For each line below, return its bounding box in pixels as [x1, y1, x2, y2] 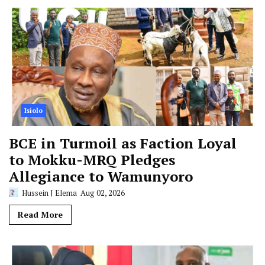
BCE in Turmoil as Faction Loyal [9, 133, 237, 153]
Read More [18, 208, 63, 220]
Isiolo [24, 106, 43, 115]
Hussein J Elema [20, 187, 77, 198]
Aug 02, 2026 [79, 187, 125, 198]
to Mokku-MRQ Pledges [9, 150, 175, 169]
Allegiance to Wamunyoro [9, 166, 193, 186]
